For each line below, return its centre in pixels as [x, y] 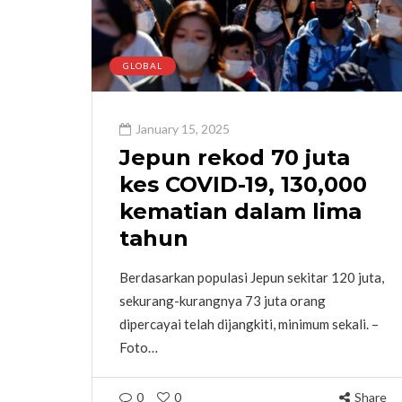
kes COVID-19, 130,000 [243, 184]
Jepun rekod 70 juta [235, 157]
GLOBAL [143, 65]
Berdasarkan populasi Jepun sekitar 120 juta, [252, 277]
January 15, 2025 [183, 128]
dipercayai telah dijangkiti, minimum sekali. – [249, 323]
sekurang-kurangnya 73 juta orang [223, 300]
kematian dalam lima [240, 211]
